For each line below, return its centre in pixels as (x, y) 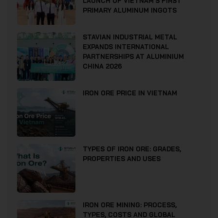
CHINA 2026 (102, 66)
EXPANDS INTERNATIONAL (126, 47)
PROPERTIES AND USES (122, 159)
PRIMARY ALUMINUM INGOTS (130, 10)
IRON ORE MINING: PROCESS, (130, 205)
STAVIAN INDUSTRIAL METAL (130, 37)
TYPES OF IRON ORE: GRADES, (132, 149)
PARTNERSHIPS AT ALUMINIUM (133, 57)
